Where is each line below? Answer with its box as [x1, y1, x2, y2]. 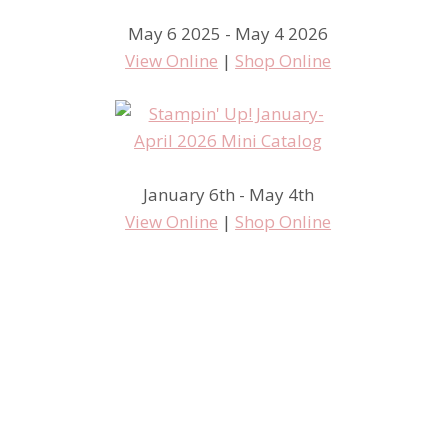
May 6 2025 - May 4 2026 [128, 22, 329, 46]
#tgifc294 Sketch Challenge [47, 415, 335, 436]
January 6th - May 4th [142, 182, 314, 206]
